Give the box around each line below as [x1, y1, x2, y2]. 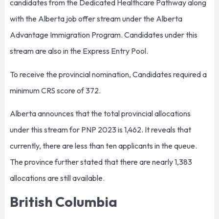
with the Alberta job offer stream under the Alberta [10, 14, 182, 24]
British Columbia [10, 193, 120, 210]
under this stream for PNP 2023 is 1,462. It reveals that [10, 125, 191, 135]
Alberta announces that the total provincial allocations [10, 109, 191, 119]
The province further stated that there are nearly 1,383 [10, 157, 192, 167]
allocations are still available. [10, 173, 106, 183]
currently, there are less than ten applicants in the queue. [10, 141, 197, 151]
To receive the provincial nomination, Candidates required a [10, 69, 207, 79]
